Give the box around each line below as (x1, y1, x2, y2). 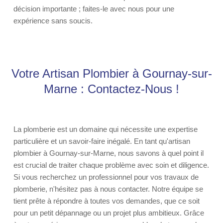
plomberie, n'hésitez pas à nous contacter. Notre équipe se (13, 185, 203, 193)
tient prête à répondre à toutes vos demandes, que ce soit (13, 197, 200, 205)
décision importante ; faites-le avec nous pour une (13, 4, 174, 13)
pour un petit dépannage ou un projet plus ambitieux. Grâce (13, 209, 204, 217)
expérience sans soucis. (13, 16, 93, 25)
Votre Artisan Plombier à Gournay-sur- (11, 67, 212, 80)
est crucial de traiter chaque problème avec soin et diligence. (13, 161, 209, 169)
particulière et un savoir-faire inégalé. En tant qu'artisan (13, 137, 190, 145)
